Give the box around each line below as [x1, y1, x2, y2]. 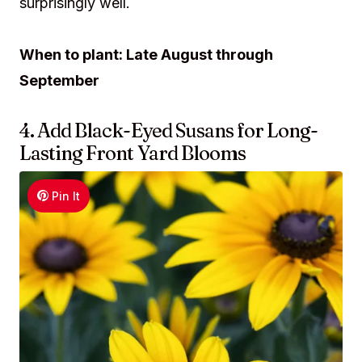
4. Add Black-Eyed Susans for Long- [19, 118, 318, 142]
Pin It [52, 188, 81, 203]
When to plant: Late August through [19, 45, 273, 63]
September [19, 71, 99, 89]
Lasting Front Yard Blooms [19, 141, 246, 165]
